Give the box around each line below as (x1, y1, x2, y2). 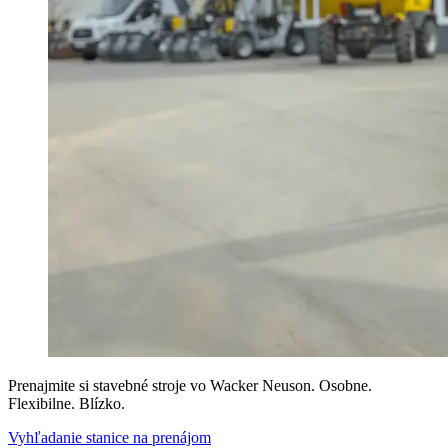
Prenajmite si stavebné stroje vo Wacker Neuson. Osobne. (8, 377, 372, 394)
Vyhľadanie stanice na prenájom (8, 429, 211, 446)
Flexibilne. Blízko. (8, 395, 125, 412)
